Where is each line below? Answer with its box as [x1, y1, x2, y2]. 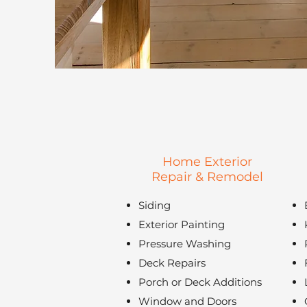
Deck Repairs [138, 256, 206, 269]
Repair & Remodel [151, 169, 263, 184]
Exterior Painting [138, 218, 225, 231]
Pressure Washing [138, 237, 231, 250]
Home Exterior [162, 154, 252, 169]
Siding [138, 199, 171, 212]
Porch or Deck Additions [138, 275, 262, 288]
